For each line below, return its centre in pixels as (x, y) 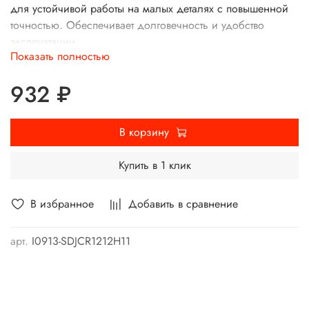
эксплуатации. (44, 42)
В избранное (62, 203)
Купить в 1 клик (154, 165)
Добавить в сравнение (183, 203)
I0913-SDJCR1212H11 (81, 241)
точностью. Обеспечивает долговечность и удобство (137, 26)
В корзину (144, 132)
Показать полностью (60, 56)
